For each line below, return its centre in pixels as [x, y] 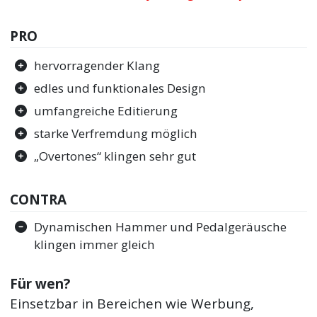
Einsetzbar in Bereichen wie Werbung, [132, 303]
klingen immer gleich [95, 245]
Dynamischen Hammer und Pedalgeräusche [161, 227]
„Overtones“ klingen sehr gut [115, 156]
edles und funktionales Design [120, 88]
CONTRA [39, 199]
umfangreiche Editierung [106, 111]
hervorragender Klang [97, 66]
